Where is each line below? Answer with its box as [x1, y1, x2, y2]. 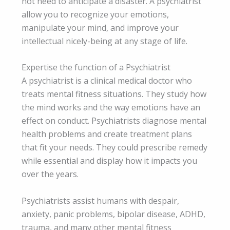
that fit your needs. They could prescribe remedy [22, 142, 207, 154]
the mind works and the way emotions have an [22, 102, 200, 113]
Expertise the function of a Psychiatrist [22, 62, 170, 73]
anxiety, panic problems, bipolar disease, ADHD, [22, 208, 205, 220]
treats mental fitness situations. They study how [22, 88, 206, 100]
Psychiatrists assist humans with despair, [22, 195, 179, 206]
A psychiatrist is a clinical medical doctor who [22, 75, 192, 87]
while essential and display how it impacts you [22, 155, 197, 167]
